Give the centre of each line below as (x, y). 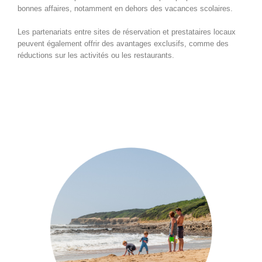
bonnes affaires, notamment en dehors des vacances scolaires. (125, 8)
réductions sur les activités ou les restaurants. (96, 55)
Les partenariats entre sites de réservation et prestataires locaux (127, 32)
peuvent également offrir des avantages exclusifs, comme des (123, 43)
